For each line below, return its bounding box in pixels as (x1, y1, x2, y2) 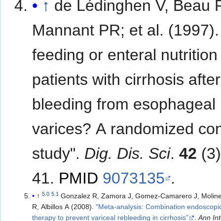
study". (32, 145, 85, 163)
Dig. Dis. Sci (84, 145, 171, 163)
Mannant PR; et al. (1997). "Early (32, 21, 130, 39)
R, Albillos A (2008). (32, 203, 96, 211)
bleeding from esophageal (32, 95, 216, 113)
